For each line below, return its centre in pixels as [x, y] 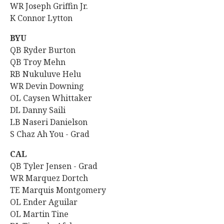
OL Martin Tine [39, 214]
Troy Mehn [44, 62]
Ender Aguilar [51, 202]
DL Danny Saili [38, 110]
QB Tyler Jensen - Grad [55, 166]
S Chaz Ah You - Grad [50, 134]
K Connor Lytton [41, 18]
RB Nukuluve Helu [45, 74]
